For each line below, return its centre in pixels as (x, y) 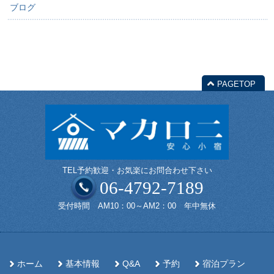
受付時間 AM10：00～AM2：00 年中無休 (137, 206)
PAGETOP (236, 84)
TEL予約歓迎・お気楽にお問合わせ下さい (137, 171)
